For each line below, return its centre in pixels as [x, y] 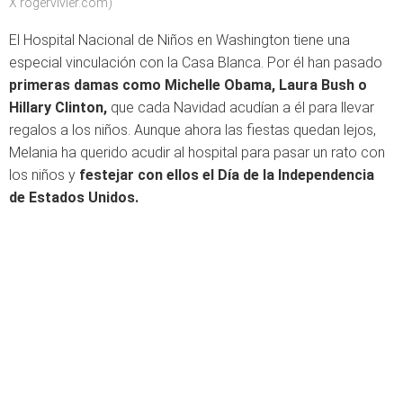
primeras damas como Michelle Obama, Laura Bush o [188, 85]
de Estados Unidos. [74, 197]
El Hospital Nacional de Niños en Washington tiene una [179, 40]
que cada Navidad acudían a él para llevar [241, 107]
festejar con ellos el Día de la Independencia [227, 175]
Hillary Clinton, [58, 107]
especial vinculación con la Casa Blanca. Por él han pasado [196, 63]
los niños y [44, 175]
